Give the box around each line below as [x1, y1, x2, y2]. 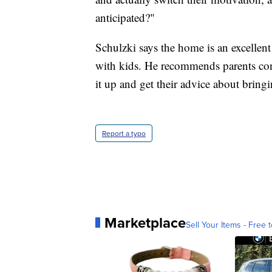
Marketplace [104, 211, 186, 233]
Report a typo [102, 127, 146, 138]
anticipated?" [95, 9, 155, 25]
